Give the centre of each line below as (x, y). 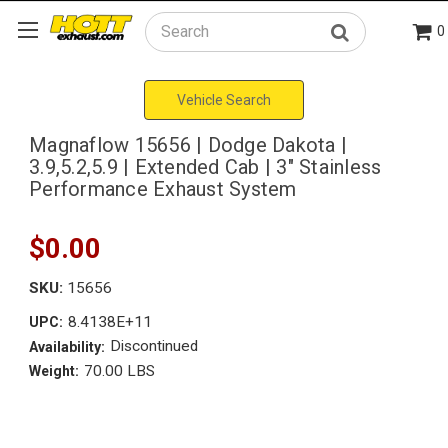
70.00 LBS (119, 370)
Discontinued (153, 346)
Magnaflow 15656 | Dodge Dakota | (188, 144)
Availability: (67, 346)
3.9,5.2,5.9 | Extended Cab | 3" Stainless (205, 166)
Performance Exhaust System (163, 188)
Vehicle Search (224, 99)
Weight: (54, 371)
